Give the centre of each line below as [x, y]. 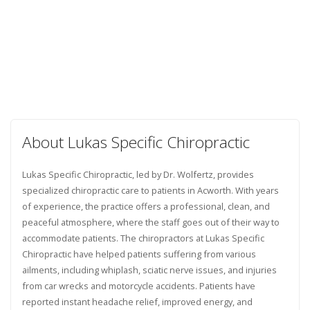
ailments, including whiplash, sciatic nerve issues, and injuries [149, 270]
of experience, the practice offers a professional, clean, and [146, 206]
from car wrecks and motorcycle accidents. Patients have [138, 285]
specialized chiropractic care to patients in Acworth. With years [150, 190]
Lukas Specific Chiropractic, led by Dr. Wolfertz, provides [138, 174]
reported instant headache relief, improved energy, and [137, 301]
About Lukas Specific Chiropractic [136, 142]
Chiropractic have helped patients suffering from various [139, 254]
